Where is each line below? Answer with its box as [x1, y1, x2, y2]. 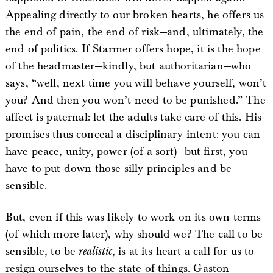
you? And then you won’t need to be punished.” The [5, 93, 266, 108]
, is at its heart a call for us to [112, 244, 255, 259]
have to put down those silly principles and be [5, 161, 232, 176]
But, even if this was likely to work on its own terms [5, 210, 261, 225]
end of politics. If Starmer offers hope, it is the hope [5, 42, 261, 57]
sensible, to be [5, 244, 79, 259]
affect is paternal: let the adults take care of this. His [5, 110, 261, 125]
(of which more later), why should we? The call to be [5, 227, 263, 242]
